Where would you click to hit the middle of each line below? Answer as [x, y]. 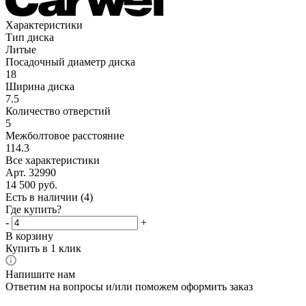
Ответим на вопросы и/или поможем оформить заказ [129, 286]
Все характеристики [53, 160]
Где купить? [33, 209]
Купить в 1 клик [43, 248]
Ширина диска [40, 86]
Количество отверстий [58, 111]
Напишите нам [40, 274]
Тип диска [30, 37]
